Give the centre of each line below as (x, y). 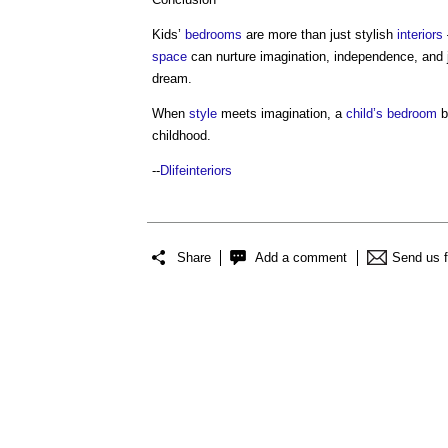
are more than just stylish (319, 34)
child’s (364, 113)
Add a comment (301, 257)
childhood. (181, 135)
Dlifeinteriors (196, 170)
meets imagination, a (281, 113)
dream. (172, 78)
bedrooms (213, 34)
